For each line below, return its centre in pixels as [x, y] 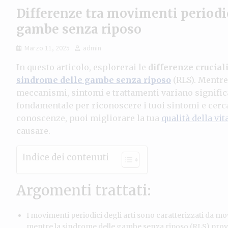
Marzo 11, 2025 [47, 48]
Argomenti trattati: [84, 190]
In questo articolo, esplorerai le [82, 67]
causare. [33, 131]
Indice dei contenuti [65, 158]
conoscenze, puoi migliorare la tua [89, 118]
